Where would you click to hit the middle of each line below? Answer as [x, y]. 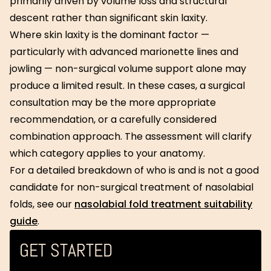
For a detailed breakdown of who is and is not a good [134, 170]
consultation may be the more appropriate [113, 103]
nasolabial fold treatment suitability [163, 204]
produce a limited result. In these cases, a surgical [127, 86]
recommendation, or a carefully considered [113, 119]
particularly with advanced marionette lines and [124, 52]
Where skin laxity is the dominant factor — [109, 35]
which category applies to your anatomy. [107, 153]
